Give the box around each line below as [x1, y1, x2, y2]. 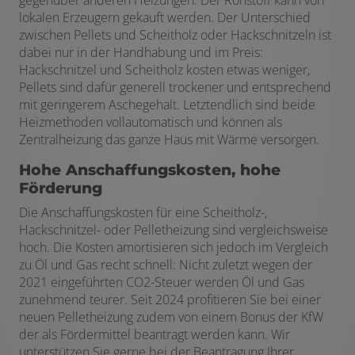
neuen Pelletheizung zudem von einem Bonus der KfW [19, 308, 323, 326]
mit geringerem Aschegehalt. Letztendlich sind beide [19, 96, 315, 114]
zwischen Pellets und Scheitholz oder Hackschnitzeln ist [19, 26, 331, 44]
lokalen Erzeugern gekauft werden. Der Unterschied [19, 9, 311, 27]
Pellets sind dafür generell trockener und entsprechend [19, 78, 331, 97]
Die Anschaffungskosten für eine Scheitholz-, [19, 204, 267, 222]
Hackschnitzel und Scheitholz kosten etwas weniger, [19, 61, 310, 79]
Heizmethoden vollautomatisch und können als [19, 113, 282, 132]
